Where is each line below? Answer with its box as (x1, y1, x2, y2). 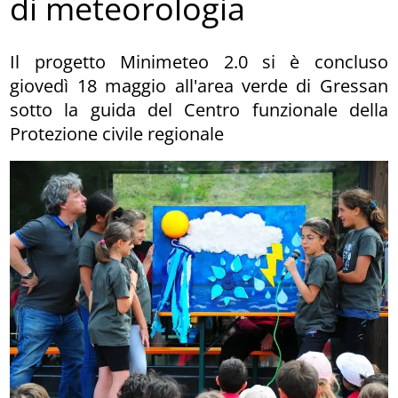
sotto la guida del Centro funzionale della (10, 97, 388, 122)
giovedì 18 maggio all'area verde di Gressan (10, 73, 388, 98)
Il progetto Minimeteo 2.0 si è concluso (10, 49, 388, 74)
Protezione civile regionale (10, 121, 225, 146)
